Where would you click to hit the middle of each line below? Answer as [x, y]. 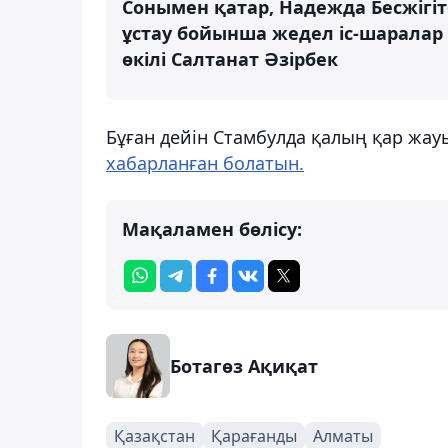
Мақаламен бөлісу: [212, 229]
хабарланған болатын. [205, 163]
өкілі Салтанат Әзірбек [230, 59]
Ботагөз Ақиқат [244, 366]
